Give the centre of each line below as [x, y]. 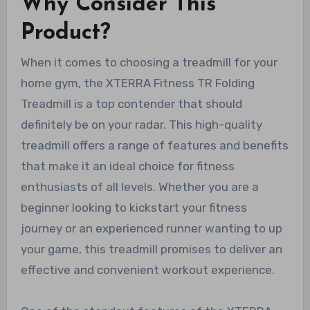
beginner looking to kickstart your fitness [134, 208]
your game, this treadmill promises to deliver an [151, 249]
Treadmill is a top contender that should [131, 104]
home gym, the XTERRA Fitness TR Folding [137, 83]
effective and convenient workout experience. [147, 270]
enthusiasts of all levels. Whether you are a [139, 187]
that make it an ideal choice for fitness [127, 166]
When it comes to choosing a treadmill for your [149, 63]
